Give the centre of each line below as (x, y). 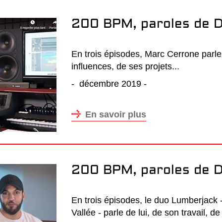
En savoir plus (116, 114)
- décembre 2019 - (109, 84)
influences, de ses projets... (125, 66)
